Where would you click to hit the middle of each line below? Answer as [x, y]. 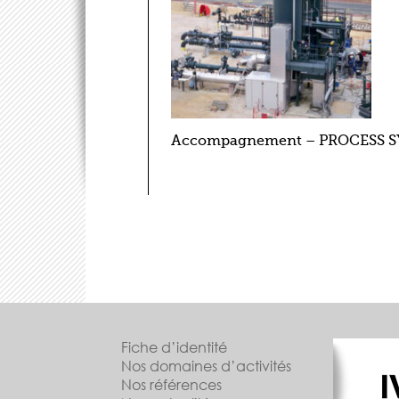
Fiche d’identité [174, 347]
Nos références [171, 385]
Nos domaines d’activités [206, 366]
